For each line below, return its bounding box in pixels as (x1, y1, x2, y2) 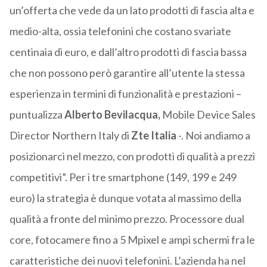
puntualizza (9, 108, 63, 122)
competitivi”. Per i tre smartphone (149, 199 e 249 (9, 170, 237, 184)
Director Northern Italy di (9, 129, 129, 142)
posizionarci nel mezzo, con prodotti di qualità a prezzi (9, 150, 255, 163)
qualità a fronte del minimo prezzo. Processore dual (9, 212, 244, 226)
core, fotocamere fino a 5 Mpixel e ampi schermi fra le (9, 233, 255, 247)
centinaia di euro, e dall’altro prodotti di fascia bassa (9, 45, 247, 59)
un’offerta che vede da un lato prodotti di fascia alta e (9, 4, 254, 17)
